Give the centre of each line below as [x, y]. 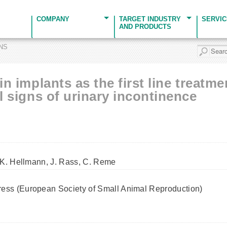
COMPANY [53, 19]
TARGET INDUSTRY [150, 19]
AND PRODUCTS [145, 27]
